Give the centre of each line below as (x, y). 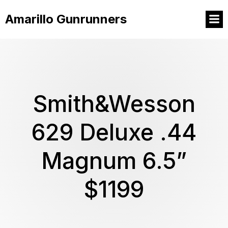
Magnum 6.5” (114, 161)
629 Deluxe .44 (114, 132)
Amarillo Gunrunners (66, 19)
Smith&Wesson (114, 104)
